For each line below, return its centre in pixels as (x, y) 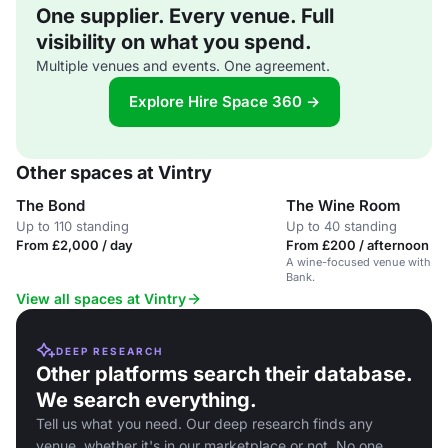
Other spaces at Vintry (114, 172)
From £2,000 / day (74, 245)
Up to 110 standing (72, 226)
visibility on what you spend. (174, 42)
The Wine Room (343, 205)
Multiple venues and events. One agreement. (183, 65)
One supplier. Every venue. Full (185, 16)
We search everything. (146, 400)
